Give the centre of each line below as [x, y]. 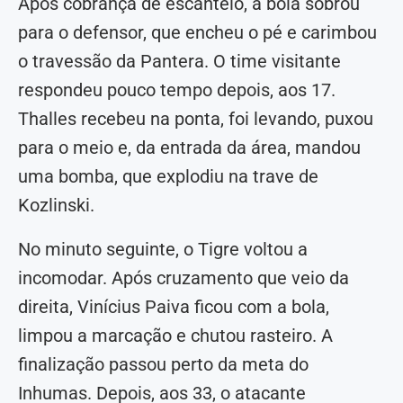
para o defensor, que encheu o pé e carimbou [197, 33]
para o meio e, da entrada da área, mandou [189, 148]
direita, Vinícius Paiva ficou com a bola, [174, 307]
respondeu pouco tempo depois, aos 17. [177, 90]
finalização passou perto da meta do [163, 365]
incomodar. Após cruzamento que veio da [184, 278]
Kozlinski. [56, 206]
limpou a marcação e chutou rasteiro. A [175, 336]
